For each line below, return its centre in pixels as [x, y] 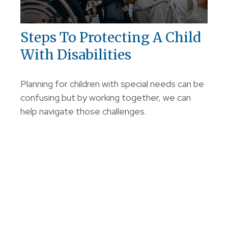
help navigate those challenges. [83, 111]
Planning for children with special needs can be [112, 84]
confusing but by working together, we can [106, 98]
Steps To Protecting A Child [111, 37]
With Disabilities [76, 55]
